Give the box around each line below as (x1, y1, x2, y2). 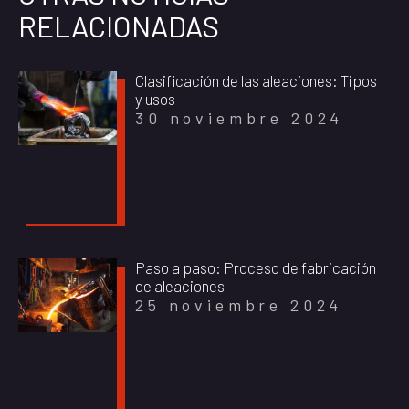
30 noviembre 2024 (135, 108, 344, 129)
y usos (135, 89, 175, 109)
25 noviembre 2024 (135, 294, 343, 315)
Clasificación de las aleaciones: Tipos (135, 71, 377, 90)
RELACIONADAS (18, 8, 219, 44)
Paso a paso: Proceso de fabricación (135, 257, 376, 277)
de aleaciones (135, 276, 225, 295)
